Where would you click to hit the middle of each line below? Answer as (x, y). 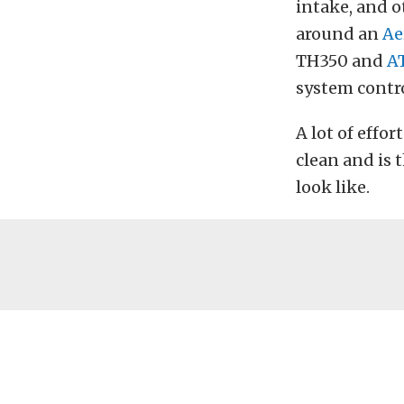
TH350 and (341, 61)
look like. (333, 188)
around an (339, 34)
